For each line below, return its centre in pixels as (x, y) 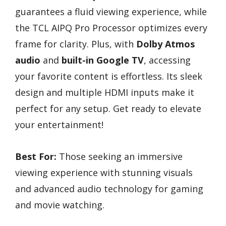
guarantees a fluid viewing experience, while (111, 12)
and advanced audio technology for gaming (109, 188)
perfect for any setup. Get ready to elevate (108, 109)
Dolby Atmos (165, 44)
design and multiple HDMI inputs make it (105, 93)
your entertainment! (59, 125)
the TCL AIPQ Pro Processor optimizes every (111, 28)
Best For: (36, 156)
